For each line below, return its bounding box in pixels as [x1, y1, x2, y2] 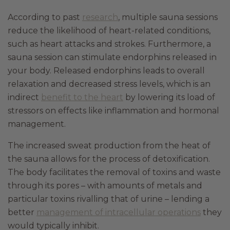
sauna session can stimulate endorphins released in [8, 52, 217, 62]
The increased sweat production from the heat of [8, 141, 210, 150]
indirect [8, 92, 41, 102]
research [82, 12, 118, 22]
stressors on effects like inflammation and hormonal [8, 106, 219, 116]
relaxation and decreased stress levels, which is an [8, 79, 210, 89]
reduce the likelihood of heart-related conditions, [8, 26, 210, 35]
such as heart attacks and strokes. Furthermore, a [8, 39, 211, 49]
